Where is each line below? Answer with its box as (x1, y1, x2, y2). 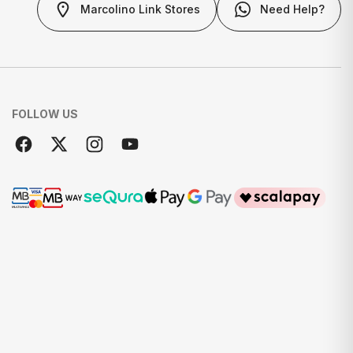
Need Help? (260, 2, 325, 16)
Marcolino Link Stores (80, 2, 200, 16)
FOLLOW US (12, 106, 78, 121)
